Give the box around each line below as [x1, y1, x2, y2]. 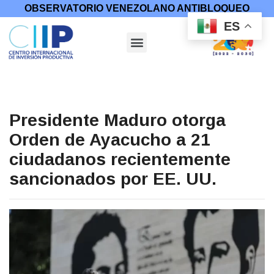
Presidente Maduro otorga [9, 110, 226, 130]
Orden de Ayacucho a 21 [9, 130, 210, 149]
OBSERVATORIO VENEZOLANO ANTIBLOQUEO [24, 3, 250, 13]
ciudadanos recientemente [9, 149, 231, 169]
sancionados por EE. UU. [9, 169, 217, 188]
